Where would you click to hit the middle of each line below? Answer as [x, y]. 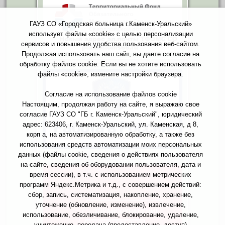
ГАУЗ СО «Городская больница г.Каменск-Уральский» [110, 24]
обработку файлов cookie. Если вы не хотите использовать [110, 64]
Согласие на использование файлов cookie [110, 94]
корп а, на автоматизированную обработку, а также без [110, 134]
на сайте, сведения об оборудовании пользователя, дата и [110, 164]
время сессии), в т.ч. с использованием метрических [110, 175]
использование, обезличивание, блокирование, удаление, [110, 215]
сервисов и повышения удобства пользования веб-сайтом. [110, 44]
